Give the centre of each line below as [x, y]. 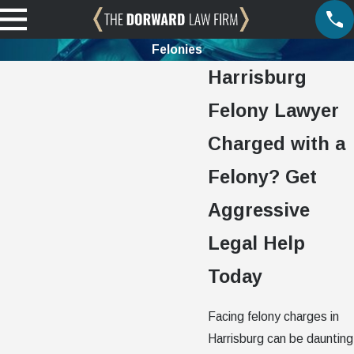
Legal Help [257, 243]
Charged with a [277, 143]
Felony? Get [263, 177]
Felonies [177, 49]
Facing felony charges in [274, 316]
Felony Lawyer [274, 110]
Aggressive [259, 210]
